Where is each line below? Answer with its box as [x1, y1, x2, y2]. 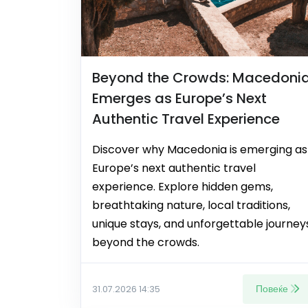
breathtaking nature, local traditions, [92, 197, 290, 213]
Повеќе [256, 281, 288, 296]
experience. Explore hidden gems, [92, 178, 273, 195]
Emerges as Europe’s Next [92, 88, 267, 108]
